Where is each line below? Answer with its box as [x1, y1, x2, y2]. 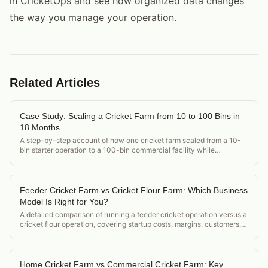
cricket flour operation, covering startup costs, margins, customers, [20, 219, 241, 229]
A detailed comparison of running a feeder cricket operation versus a [20, 209, 247, 219]
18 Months [20, 122, 60, 132]
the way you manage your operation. [10, 11, 176, 23]
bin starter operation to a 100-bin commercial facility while [20, 145, 215, 154]
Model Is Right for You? [20, 196, 108, 206]
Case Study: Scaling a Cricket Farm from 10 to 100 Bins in [20, 111, 240, 121]
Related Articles [10, 75, 100, 89]
